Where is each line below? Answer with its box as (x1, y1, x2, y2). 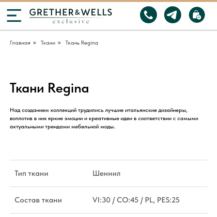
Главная (10, 39, 31, 46)
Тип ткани (15, 169, 48, 178)
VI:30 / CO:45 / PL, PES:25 (93, 195, 180, 204)
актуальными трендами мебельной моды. (10, 123, 115, 130)
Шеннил (93, 169, 121, 178)
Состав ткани (15, 195, 62, 204)
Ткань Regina (65, 39, 98, 46)
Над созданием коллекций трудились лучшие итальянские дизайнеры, (10, 107, 187, 113)
